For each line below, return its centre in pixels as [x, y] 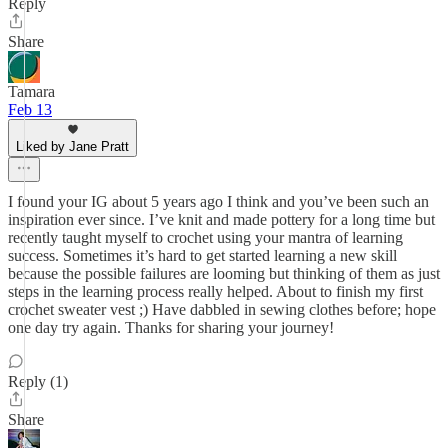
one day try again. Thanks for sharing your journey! [171, 327]
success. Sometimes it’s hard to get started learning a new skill [202, 255]
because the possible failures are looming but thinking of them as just [224, 273]
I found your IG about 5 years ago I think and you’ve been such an [218, 201]
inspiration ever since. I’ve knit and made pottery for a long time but [221, 219]
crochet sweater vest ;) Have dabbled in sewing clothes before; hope [222, 309]
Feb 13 [30, 109]
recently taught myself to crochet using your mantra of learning [205, 237]
